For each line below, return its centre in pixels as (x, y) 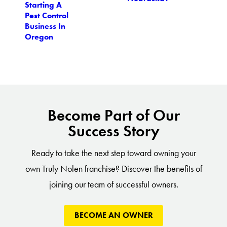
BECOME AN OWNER (113, 216)
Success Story (113, 131)
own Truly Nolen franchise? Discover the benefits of (113, 168)
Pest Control (46, 15)
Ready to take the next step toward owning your (113, 153)
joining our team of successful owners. (113, 184)
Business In (45, 26)
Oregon (39, 37)
